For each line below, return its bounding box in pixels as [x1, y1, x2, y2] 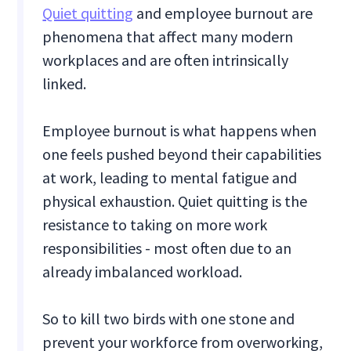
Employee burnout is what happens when [42, 121, 317, 141]
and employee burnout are [133, 3, 313, 24]
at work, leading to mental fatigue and [42, 168, 298, 188]
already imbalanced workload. [42, 262, 243, 282]
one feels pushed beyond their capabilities [42, 144, 322, 165]
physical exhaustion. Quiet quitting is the [42, 191, 308, 212]
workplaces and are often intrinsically [42, 50, 289, 71]
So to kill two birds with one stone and [42, 309, 295, 329]
